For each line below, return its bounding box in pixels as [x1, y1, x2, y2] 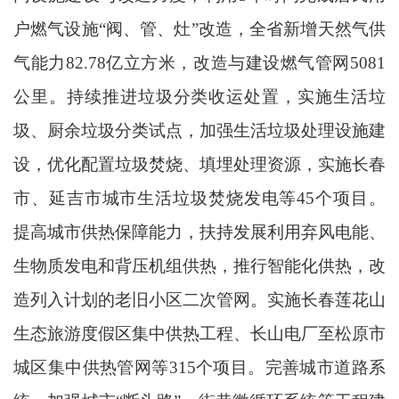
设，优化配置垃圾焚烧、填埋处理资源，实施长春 [13, 154, 386, 174]
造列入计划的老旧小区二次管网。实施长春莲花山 [13, 289, 386, 309]
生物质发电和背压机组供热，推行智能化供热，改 [13, 256, 386, 275]
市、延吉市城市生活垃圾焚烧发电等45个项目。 [13, 188, 386, 208]
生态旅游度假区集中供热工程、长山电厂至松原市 [13, 323, 386, 343]
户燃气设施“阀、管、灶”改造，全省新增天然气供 [13, 19, 386, 38]
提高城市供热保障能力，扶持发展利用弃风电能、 [13, 222, 386, 241]
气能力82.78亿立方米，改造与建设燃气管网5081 [13, 53, 386, 72]
